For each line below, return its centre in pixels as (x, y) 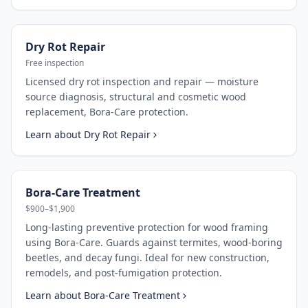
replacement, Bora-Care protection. (107, 112)
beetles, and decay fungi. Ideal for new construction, (147, 257)
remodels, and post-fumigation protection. (124, 273)
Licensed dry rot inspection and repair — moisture (142, 81)
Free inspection (55, 63)
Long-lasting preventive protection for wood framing (147, 227)
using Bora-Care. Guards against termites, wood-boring (154, 242)
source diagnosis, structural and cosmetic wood (136, 97)
